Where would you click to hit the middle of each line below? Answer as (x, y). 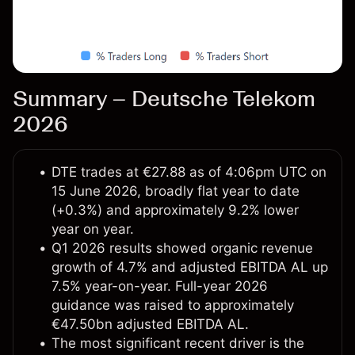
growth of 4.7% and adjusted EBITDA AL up (190, 267)
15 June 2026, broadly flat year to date (176, 191)
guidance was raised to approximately (173, 305)
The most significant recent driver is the (178, 344)
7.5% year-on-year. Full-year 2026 (160, 286)
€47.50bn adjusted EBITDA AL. (150, 324)
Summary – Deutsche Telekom (164, 99)
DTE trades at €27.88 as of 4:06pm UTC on (189, 172)
